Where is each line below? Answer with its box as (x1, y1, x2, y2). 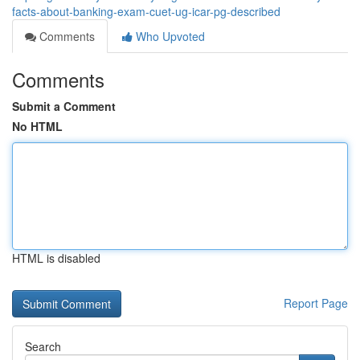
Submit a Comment (12, 98, 116, 114)
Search (25, 338, 61, 354)
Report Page (284, 295, 348, 311)
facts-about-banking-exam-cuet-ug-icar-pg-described (12, 3, 280, 19)
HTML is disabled (12, 250, 100, 266)
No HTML (12, 118, 63, 134)
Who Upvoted (133, 28, 205, 44)
